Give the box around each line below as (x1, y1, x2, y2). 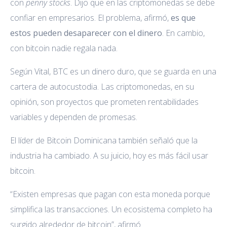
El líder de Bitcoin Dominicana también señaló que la (10, 134, 198, 146)
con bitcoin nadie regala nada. (10, 42, 118, 54)
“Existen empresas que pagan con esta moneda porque (10, 188, 210, 200)
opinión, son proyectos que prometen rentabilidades (10, 96, 199, 107)
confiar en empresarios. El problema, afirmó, (10, 12, 171, 23)
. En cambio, (162, 27, 205, 39)
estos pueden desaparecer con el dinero (10, 27, 162, 39)
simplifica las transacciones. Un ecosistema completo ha (10, 203, 212, 215)
